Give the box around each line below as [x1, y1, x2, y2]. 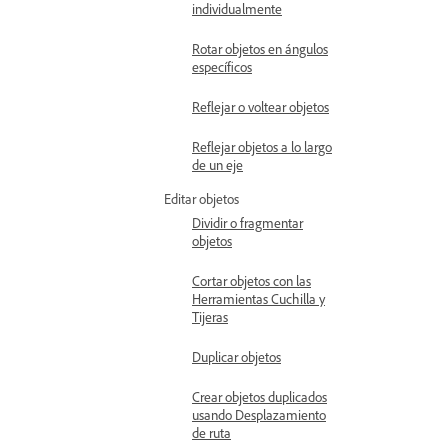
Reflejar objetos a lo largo [192, 138, 332, 155]
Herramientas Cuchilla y [192, 290, 325, 307]
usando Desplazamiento [192, 406, 326, 423]
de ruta [192, 424, 231, 441]
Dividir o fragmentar [192, 214, 303, 231]
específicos [192, 58, 252, 75]
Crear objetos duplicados [192, 388, 327, 405]
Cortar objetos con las [192, 272, 311, 289]
